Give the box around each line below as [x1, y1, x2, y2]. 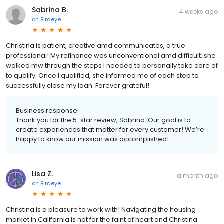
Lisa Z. [32, 168, 53, 179]
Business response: [16, 105, 79, 115]
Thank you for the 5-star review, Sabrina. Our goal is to [16, 115, 191, 125]
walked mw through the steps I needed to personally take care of [6, 60, 218, 70]
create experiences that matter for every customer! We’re [16, 124, 204, 134]
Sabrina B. [32, 4, 68, 15]
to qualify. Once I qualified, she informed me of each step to [6, 70, 199, 80]
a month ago [177, 171, 218, 180]
